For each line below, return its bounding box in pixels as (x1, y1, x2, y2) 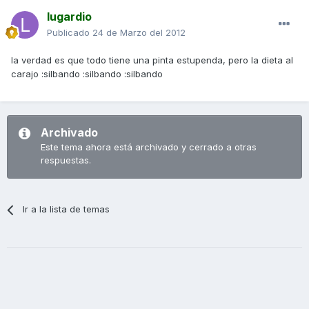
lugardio (47, 10, 92, 23)
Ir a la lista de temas (23, 203, 110, 215)
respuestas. (41, 154, 91, 166)
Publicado (47, 27, 92, 38)
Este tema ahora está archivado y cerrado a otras (41, 141, 257, 152)
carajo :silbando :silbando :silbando (11, 68, 163, 79)
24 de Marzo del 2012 (92, 27, 186, 38)
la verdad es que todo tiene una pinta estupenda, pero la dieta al (11, 54, 293, 66)
